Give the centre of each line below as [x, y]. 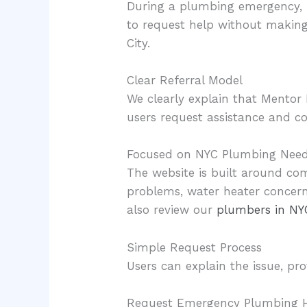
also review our [172, 210]
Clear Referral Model [185, 81]
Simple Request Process [195, 247]
